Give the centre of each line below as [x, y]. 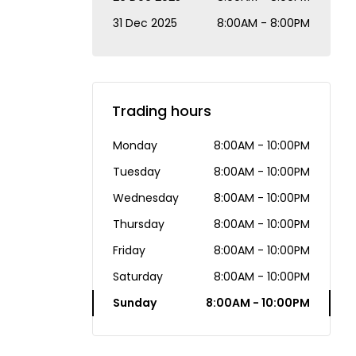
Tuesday [137, 172]
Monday [135, 145]
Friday [129, 250]
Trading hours [162, 111]
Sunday [135, 303]
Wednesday [146, 198]
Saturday [138, 277]
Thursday [139, 224]
